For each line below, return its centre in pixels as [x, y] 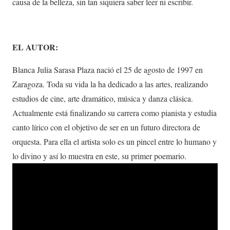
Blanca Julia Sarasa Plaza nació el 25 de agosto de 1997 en [108, 70]
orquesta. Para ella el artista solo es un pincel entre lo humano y [114, 141]
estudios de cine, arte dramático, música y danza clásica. [103, 98]
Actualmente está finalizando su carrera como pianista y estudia [114, 113]
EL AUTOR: [35, 47]
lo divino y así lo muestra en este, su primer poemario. [99, 156]
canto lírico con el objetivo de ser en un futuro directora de [106, 127]
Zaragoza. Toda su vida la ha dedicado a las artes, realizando [110, 84]
